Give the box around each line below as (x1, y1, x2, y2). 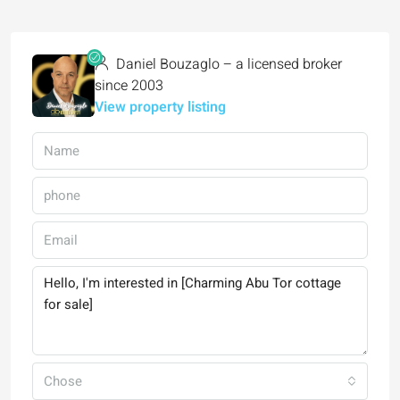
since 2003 (95, 75, 163, 96)
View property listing (95, 96, 226, 118)
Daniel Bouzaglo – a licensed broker (112, 54, 342, 75)
